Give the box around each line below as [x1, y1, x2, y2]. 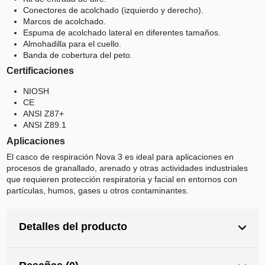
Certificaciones [6, 66, 74, 76]
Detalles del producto [18, 220, 127, 232]
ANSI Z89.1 [22, 120, 66, 130]
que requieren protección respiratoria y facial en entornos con [6, 174, 237, 184]
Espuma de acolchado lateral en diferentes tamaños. [22, 27, 221, 37]
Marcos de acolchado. [22, 16, 106, 26]
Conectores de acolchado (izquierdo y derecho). [22, 5, 203, 15]
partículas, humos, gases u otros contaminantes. [6, 185, 189, 195]
